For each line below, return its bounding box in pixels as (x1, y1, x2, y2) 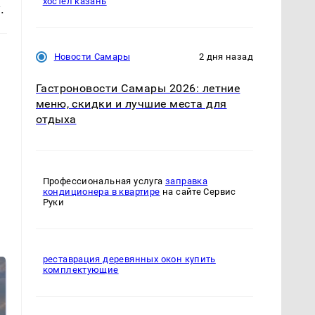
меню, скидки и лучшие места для (35, 97, 227, 111)
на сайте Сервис (160, 186, 236, 198)
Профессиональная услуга (42, 176, 165, 187)
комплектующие (42, 264, 119, 276)
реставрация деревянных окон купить (42, 254, 216, 265)
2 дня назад (198, 51, 253, 63)
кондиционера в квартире (42, 186, 160, 198)
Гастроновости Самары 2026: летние (35, 82, 240, 96)
